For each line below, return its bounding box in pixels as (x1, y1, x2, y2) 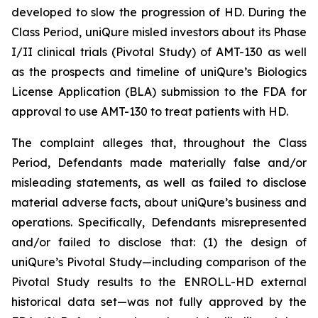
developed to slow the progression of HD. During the (11, 5, 307, 19)
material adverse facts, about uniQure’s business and (11, 195, 307, 209)
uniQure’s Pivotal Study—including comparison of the (11, 255, 307, 269)
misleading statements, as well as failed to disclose (11, 175, 307, 190)
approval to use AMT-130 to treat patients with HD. (11, 104, 288, 119)
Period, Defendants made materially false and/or (11, 155, 307, 170)
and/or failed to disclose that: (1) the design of (11, 235, 307, 249)
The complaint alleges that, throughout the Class (11, 136, 307, 150)
